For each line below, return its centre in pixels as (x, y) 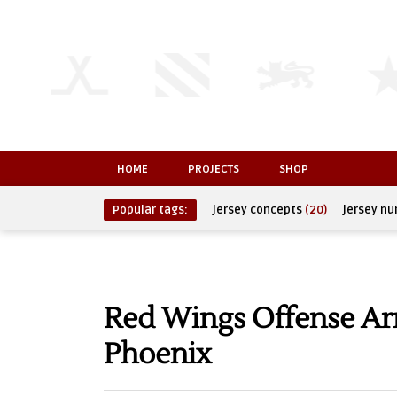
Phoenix (158, 354)
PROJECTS (214, 169)
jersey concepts (257, 210)
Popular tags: (150, 210)
